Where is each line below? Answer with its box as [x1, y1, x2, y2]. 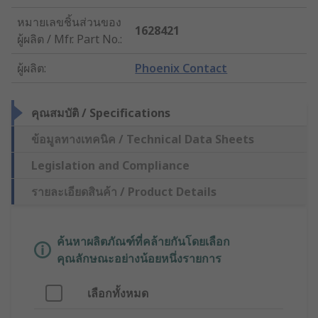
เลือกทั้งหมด [87, 285, 148, 302]
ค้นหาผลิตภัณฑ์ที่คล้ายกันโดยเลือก [57, 234, 230, 250]
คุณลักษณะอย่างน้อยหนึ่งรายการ [57, 251, 221, 267]
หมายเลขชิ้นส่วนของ [17, 14, 121, 31]
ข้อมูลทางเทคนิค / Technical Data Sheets [31, 131, 254, 148]
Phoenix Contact [135, 60, 228, 77]
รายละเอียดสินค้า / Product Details [31, 184, 216, 200]
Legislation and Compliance [31, 158, 190, 174]
